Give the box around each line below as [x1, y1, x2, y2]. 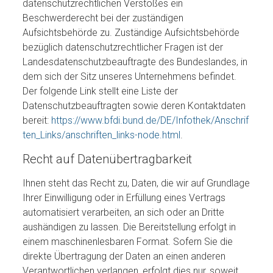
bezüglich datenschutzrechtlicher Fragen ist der [23, 41, 224, 53]
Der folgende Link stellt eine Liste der [23, 85, 179, 97]
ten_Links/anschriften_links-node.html [23, 129, 181, 141]
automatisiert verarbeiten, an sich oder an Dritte [23, 207, 225, 218]
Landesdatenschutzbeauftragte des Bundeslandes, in [23, 56, 248, 68]
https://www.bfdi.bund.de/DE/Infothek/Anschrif [51, 115, 249, 126]
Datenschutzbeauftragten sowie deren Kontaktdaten [23, 100, 246, 112]
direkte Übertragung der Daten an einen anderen [23, 250, 226, 262]
